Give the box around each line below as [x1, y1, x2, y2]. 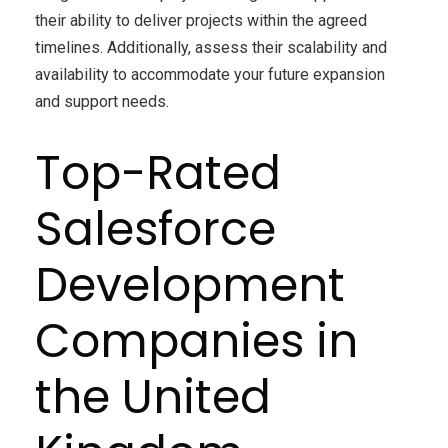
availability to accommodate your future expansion [35, 64, 385, 84]
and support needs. [35, 91, 169, 111]
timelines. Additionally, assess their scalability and [35, 37, 387, 57]
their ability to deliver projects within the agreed [35, 10, 367, 30]
